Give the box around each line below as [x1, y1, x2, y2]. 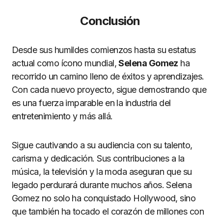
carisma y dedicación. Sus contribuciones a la [12, 153, 185, 164]
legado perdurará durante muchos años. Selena [12, 180, 192, 190]
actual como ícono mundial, [12, 58, 119, 68]
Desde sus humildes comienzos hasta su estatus [12, 45, 196, 55]
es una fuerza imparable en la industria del [12, 98, 171, 108]
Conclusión [80, 14, 140, 28]
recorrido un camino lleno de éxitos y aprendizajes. [12, 71, 204, 82]
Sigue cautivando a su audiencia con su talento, [12, 140, 192, 150]
